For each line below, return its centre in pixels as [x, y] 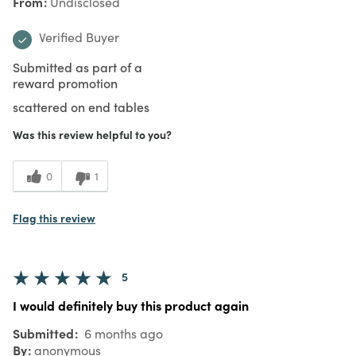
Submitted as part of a [77, 66]
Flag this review [54, 217]
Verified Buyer [79, 37]
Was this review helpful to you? [92, 134]
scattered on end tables [81, 106]
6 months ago [122, 333]
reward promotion [65, 82]
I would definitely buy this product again [131, 305]
